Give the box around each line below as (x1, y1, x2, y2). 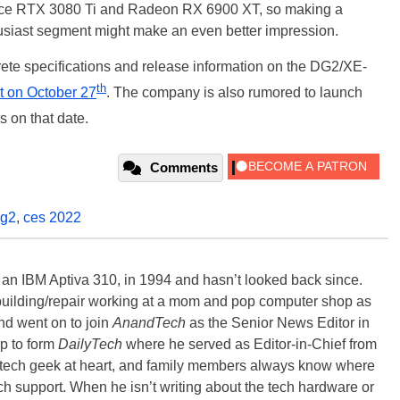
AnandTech (112, 314, 186, 330)
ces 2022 (23, 209, 81, 225)
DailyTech (58, 336, 122, 352)
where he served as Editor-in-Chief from (122, 336, 377, 352)
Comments (150, 159, 218, 175)
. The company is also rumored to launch (106, 85, 362, 101)
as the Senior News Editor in (186, 314, 370, 330)
